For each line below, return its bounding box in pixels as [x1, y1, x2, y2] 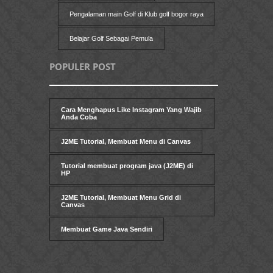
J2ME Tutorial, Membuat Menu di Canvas [61, 137, 191, 145]
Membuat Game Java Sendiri [61, 225, 152, 233]
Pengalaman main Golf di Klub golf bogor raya [69, 10, 204, 18]
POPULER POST [49, 60, 116, 73]
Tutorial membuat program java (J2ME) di [61, 161, 193, 169]
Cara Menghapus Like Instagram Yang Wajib [61, 105, 202, 113]
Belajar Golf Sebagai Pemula [69, 34, 153, 42]
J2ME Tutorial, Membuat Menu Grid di [61, 193, 181, 201]
